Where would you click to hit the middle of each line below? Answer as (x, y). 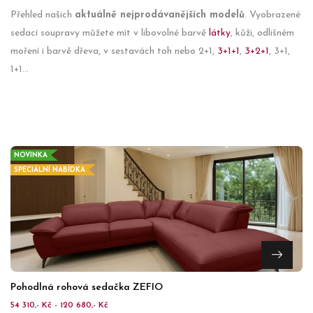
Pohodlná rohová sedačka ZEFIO (87, 287)
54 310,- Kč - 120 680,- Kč (59, 305)
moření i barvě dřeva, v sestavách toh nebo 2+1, (114, 51)
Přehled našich (43, 15)
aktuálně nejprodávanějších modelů (160, 15)
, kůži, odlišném (262, 33)
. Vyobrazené (272, 15)
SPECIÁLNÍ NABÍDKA (50, 170)
